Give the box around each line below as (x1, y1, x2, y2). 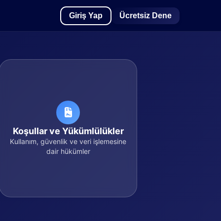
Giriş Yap (69, 11, 103, 20)
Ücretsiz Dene (119, 11, 172, 20)
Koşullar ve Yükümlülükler (12, 125, 124, 136)
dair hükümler (46, 147, 90, 155)
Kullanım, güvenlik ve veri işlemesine (10, 137, 127, 146)
